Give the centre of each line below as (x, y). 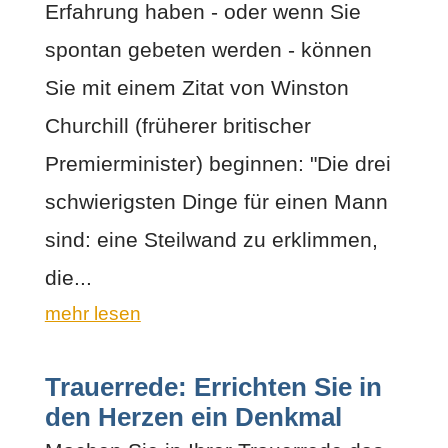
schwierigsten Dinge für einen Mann (216, 201)
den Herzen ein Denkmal (193, 416)
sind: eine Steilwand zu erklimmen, (211, 239)
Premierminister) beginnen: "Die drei (217, 163)
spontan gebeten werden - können (208, 49)
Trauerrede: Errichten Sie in (213, 386)
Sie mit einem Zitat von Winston (196, 87)
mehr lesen (92, 313)
